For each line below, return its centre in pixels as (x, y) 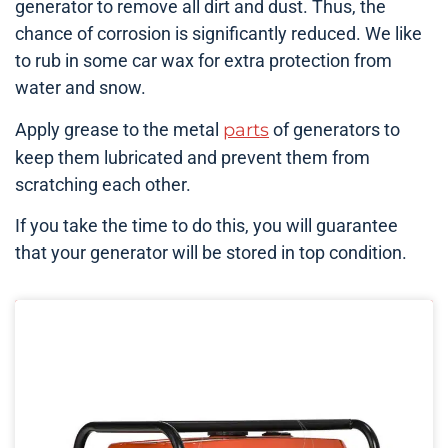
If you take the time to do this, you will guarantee (206, 225)
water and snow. (80, 88)
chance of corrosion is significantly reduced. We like (218, 34)
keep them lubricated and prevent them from (192, 157)
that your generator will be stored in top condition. (211, 252)
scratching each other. (103, 184)
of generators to (334, 129)
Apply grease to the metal (119, 129)
